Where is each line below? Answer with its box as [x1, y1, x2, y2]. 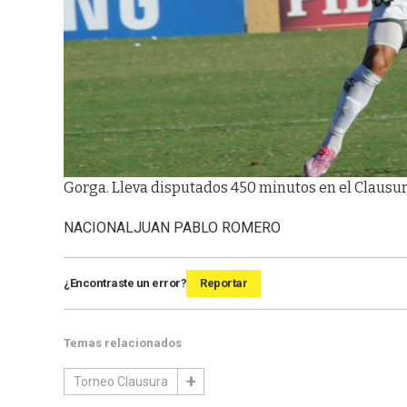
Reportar [200, 276, 247, 291]
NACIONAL [64, 219, 134, 237]
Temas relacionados [64, 336, 182, 351]
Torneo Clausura [74, 374, 168, 390]
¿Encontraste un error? [64, 276, 186, 291]
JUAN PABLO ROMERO [134, 219, 281, 237]
